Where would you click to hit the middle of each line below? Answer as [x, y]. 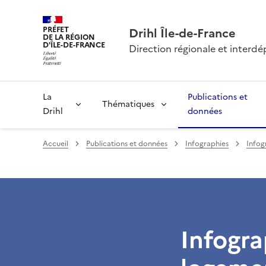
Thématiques [129, 104]
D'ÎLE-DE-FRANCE [74, 45]
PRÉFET [56, 30]
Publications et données [127, 144]
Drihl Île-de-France [183, 33]
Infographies [207, 144]
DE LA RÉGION [69, 37]
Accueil [56, 144]
